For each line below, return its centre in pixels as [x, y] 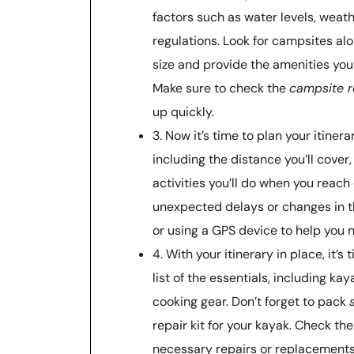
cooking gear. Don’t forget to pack [251, 301]
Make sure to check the [221, 88]
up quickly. [183, 111]
